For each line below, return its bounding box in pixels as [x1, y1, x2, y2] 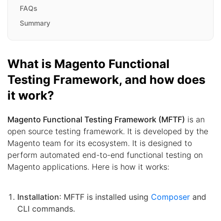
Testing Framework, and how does [7, 73, 205, 87]
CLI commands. [17, 204, 75, 214]
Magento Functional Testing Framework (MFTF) [7, 114, 185, 125]
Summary [20, 19, 50, 28]
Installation [17, 192, 59, 202]
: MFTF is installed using [59, 192, 151, 202]
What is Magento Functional [7, 57, 170, 72]
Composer [151, 192, 190, 202]
